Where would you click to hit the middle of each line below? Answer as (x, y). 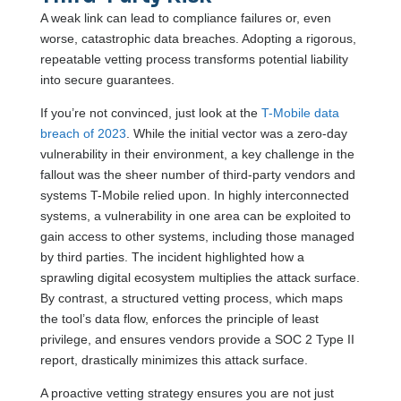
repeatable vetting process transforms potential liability (194, 59)
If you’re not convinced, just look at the (150, 112)
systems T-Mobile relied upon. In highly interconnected (194, 195)
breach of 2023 (83, 133)
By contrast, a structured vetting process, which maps (191, 298)
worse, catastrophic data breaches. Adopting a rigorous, (198, 38)
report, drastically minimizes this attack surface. (174, 359)
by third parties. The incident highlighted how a (172, 256)
